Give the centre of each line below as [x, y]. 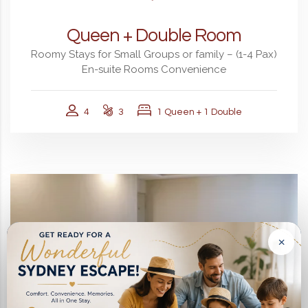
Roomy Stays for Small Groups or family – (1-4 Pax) [154, 54]
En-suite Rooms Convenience [154, 69]
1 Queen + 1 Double [199, 112]
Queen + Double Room [154, 35]
